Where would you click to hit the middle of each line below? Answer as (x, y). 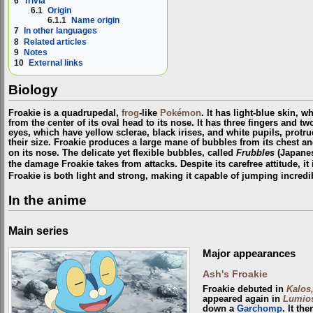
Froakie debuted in (244, 290)
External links (56, 63)
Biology (33, 89)
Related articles (55, 42)
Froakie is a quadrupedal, (65, 114)
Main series (38, 231)
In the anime (48, 200)
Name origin (96, 21)
